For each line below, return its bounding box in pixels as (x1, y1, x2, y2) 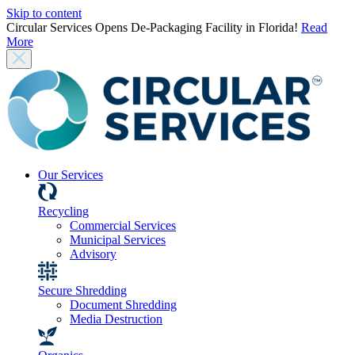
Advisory (70, 247, 116, 261)
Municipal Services (70, 233, 166, 246)
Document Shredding (70, 298, 177, 311)
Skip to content (6, 6, 82, 20)
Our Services (38, 168, 103, 181)
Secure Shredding (38, 284, 127, 297)
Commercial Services (70, 219, 176, 232)
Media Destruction (70, 312, 162, 326)
